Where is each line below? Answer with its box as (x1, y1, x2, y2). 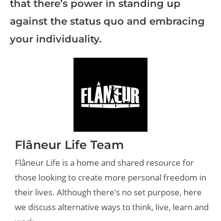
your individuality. (10, 33, 102, 45)
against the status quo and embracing (10, 15, 205, 27)
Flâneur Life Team (15, 137, 124, 152)
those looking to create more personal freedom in (15, 171, 206, 183)
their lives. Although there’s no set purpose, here (15, 186, 202, 198)
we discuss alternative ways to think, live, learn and (15, 201, 209, 213)
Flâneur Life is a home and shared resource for (15, 156, 194, 168)
